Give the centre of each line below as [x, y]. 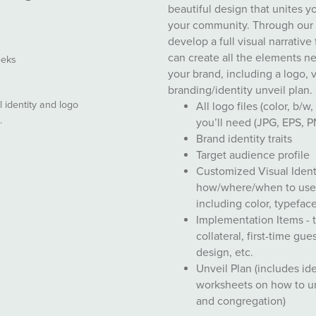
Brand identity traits [246, 139]
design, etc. [225, 253]
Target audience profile [255, 156]
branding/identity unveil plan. [241, 91]
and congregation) [241, 302]
